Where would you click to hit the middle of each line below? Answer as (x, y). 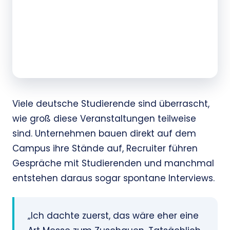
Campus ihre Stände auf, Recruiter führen (105, 149)
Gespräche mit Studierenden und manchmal (113, 164)
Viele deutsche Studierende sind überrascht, (111, 104)
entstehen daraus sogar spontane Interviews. (113, 178)
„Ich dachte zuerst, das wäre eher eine (113, 216)
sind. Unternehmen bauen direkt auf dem (104, 134)
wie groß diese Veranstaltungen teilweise (104, 119)
